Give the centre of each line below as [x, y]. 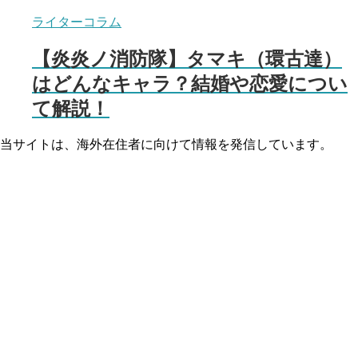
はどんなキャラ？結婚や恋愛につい [190, 84]
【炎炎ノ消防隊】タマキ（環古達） [187, 59]
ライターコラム [77, 22]
